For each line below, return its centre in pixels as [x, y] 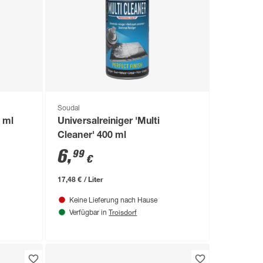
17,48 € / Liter [80, 179]
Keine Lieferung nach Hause [114, 201]
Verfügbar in [89, 213]
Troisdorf [123, 212]
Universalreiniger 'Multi [109, 122]
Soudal [69, 109]
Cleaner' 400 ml [92, 136]
